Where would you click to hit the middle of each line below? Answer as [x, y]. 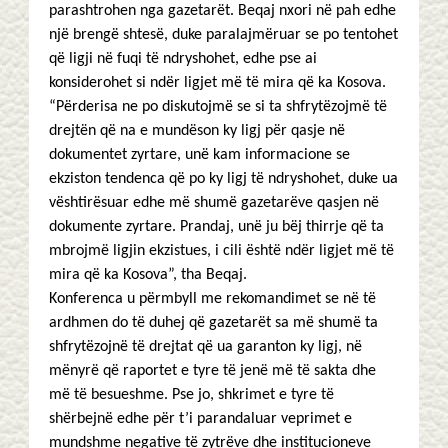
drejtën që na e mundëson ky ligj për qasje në [197, 131]
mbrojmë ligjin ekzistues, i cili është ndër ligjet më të [221, 251]
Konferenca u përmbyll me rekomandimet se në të [212, 299]
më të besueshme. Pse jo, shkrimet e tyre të [191, 395]
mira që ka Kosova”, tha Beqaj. [148, 275]
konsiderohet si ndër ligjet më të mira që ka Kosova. [217, 83]
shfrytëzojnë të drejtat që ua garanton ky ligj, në [205, 347]
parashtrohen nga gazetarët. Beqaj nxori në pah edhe [222, 11]
